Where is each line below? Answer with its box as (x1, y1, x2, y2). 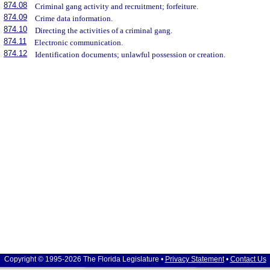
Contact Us (230, 255, 266, 263)
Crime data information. (35, 14, 113, 24)
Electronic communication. (34, 38, 124, 48)
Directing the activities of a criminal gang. (35, 26, 173, 36)
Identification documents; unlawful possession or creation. (35, 50, 226, 60)
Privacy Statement (165, 255, 224, 263)
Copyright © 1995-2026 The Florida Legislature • (4, 255, 165, 263)
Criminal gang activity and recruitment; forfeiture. (35, 2, 199, 11)
